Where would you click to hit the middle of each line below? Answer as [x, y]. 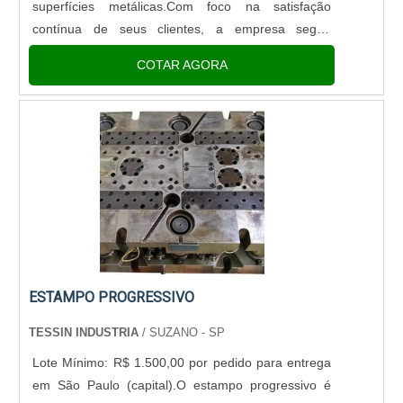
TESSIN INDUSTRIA [86, 332]
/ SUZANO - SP [184, 332]
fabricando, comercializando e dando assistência [182, 51]
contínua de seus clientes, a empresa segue [182, 28]
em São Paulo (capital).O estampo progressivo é [182, 385]
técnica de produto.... [93, 73]
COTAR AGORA [182, 65]
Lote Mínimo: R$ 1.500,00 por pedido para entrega [182, 362]
